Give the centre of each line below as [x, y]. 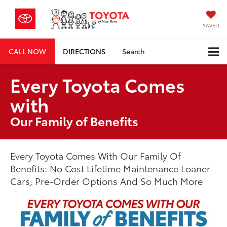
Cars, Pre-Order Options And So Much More [106, 181]
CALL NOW [27, 51]
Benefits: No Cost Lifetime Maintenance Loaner [110, 168]
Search [134, 51]
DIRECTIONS [84, 51]
